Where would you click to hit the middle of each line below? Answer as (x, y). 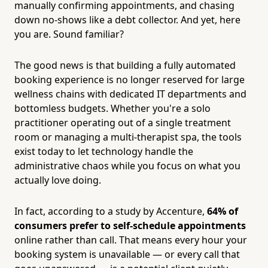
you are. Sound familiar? (69, 34)
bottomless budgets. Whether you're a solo (112, 108)
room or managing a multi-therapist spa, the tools (128, 137)
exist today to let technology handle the (104, 151)
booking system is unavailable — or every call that (127, 254)
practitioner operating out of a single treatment (123, 122)
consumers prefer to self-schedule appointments (130, 225)
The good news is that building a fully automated (125, 65)
